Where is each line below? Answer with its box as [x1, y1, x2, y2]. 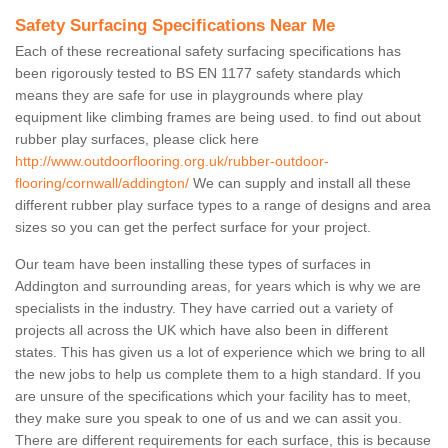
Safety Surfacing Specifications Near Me [15, 16, 335, 36]
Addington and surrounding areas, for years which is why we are [15, 278, 421, 295]
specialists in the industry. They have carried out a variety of [15, 300, 393, 317]
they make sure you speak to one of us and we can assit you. [15, 410, 402, 427]
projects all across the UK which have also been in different [15, 322, 388, 339]
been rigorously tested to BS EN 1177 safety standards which [15, 65, 401, 82]
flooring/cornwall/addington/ [15, 175, 189, 192]
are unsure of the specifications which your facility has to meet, [15, 388, 411, 405]
